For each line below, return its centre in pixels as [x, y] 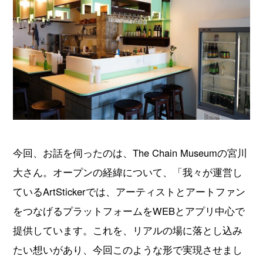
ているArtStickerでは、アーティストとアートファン [129, 192]
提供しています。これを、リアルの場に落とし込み [128, 230]
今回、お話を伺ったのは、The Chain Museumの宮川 [130, 153]
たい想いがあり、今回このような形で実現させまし [128, 250]
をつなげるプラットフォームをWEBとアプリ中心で [129, 211]
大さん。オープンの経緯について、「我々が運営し [128, 172]
